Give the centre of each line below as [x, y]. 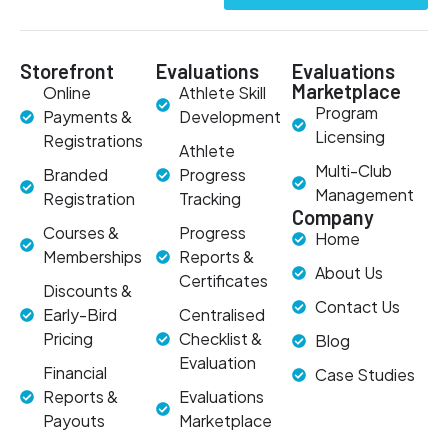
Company [333, 217]
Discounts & [87, 291]
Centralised [221, 315]
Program [346, 113]
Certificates [223, 281]
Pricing [67, 339]
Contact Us [357, 307]
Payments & [87, 117]
